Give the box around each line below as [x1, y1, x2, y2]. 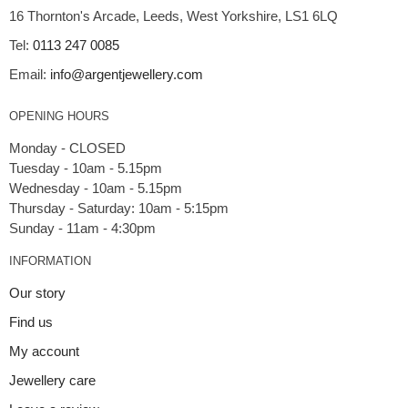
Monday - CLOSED [9, 140, 126, 157]
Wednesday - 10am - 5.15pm [9, 180, 182, 197]
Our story [9, 285, 66, 301]
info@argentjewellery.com [50, 66, 203, 83]
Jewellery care [9, 372, 96, 389]
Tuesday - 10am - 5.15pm [9, 160, 162, 177]
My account [9, 343, 79, 360]
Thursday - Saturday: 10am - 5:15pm [9, 200, 229, 217]
